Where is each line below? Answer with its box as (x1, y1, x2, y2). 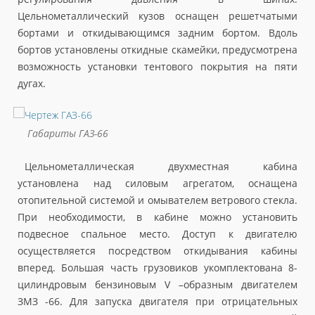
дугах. (18, 76, 46, 90)
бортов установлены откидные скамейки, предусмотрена (18, 42, 297, 56)
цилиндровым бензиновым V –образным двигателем (18, 278, 297, 292)
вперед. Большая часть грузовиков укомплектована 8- (18, 261, 297, 275)
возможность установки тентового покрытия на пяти (18, 59, 297, 73)
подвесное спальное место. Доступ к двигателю (18, 227, 297, 241)
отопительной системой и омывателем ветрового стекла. (18, 193, 297, 207)
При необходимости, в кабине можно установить (18, 210, 297, 224)
